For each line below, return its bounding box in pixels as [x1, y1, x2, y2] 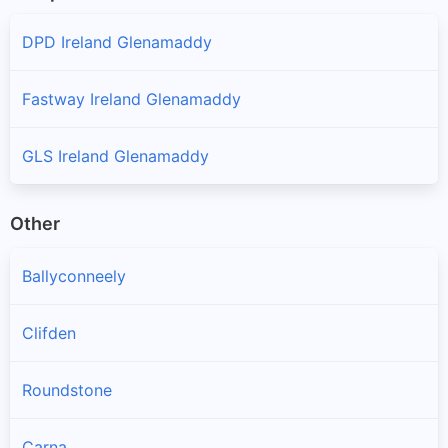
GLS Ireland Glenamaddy [22, 145, 209, 166]
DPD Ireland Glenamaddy [22, 31, 212, 52]
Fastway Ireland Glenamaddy [22, 88, 241, 109]
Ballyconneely [22, 266, 126, 287]
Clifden [22, 323, 76, 344]
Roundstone [22, 380, 112, 401]
